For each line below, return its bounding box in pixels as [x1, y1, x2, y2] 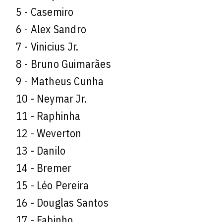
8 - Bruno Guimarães [16, 56, 111, 71]
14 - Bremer [16, 160, 72, 175]
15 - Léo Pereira [16, 177, 89, 192]
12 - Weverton [16, 125, 82, 140]
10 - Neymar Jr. [16, 91, 87, 106]
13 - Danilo [16, 143, 66, 158]
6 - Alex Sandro [16, 21, 86, 36]
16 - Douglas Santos [16, 195, 109, 210]
